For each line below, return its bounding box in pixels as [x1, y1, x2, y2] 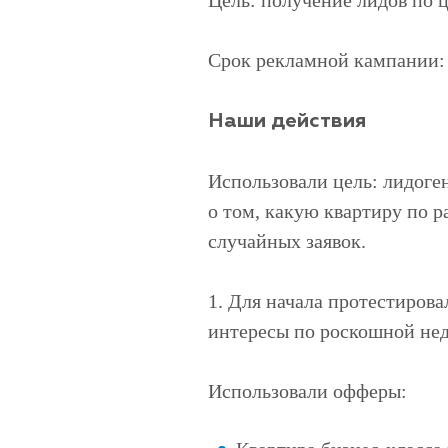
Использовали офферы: [207, 380, 407, 403]
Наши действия [207, 111, 366, 132]
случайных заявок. [207, 230, 366, 253]
